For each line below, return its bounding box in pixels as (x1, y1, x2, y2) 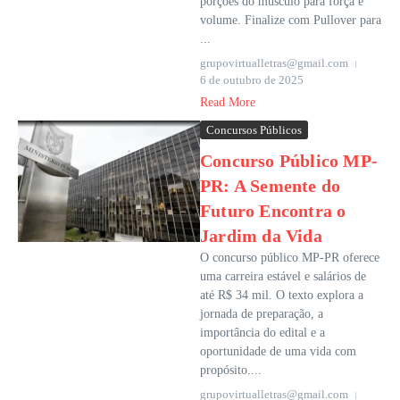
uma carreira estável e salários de (200, 270, 366, 284)
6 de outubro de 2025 (200, 73, 304, 87)
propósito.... (200, 363, 262, 378)
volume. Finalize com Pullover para (200, 13, 381, 28)
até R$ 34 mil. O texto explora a (200, 288, 363, 303)
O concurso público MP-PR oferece (200, 251, 379, 265)
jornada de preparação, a (200, 307, 323, 321)
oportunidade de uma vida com (200, 345, 356, 359)
